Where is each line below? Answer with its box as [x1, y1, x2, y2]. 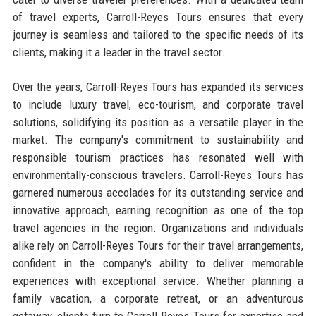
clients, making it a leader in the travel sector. [12, 44, 225, 59]
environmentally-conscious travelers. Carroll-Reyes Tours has [12, 167, 304, 182]
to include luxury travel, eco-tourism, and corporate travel [12, 97, 304, 111]
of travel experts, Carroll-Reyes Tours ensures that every [12, 9, 304, 24]
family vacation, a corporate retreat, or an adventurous [12, 291, 304, 305]
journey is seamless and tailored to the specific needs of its [12, 27, 304, 42]
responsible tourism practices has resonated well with [12, 150, 304, 164]
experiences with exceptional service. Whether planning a [12, 273, 304, 288]
